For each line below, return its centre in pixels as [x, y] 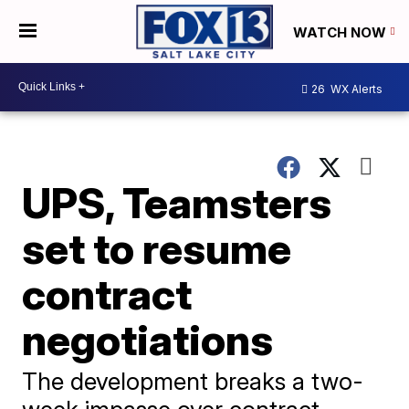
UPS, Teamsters [177, 202]
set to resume [157, 248]
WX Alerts [355, 89]
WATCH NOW [341, 32]
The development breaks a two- [193, 381]
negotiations [148, 339]
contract [107, 294]
